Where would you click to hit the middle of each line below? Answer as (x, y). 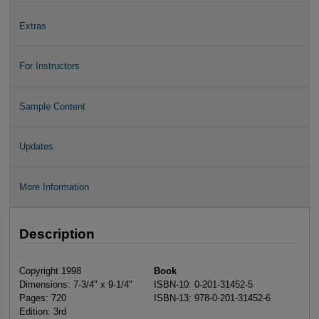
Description (57, 234)
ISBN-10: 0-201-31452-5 (204, 285)
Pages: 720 (42, 298)
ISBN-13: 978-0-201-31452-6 (213, 298)
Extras (32, 26)
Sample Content (52, 106)
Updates (36, 147)
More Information (54, 187)
